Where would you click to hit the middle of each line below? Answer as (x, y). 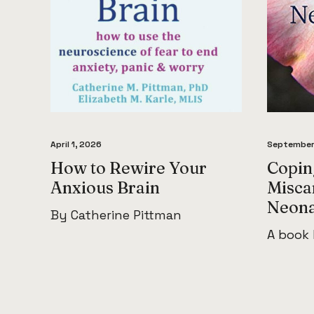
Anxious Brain (105, 188)
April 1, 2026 (76, 145)
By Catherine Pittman (116, 215)
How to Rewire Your (129, 168)
